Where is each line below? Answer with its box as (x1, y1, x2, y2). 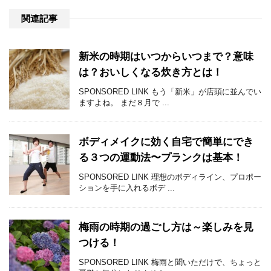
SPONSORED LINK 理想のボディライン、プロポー (79, 172, 261, 182)
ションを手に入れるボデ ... (79, 183, 175, 193)
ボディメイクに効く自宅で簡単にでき (79, 136, 253, 148)
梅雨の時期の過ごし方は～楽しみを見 (79, 221, 253, 233)
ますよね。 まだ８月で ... (79, 98, 169, 108)
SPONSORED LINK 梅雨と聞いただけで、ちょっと (79, 258, 261, 267)
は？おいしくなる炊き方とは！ (79, 67, 223, 79)
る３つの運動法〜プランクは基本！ (79, 152, 243, 164)
